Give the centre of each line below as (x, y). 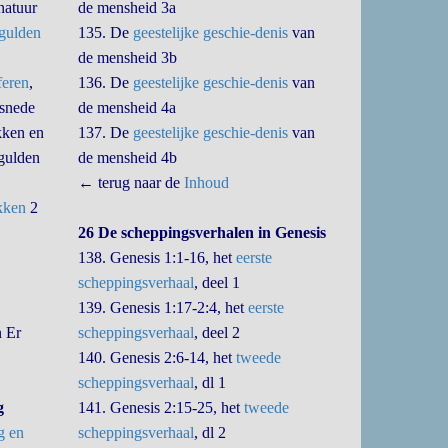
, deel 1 (217, 282)
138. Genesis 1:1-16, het (157, 257)
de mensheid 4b (128, 157)
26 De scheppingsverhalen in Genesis (202, 232)
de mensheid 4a (127, 107)
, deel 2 (217, 332)
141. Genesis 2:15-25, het (161, 407)
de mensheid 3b (128, 57)
